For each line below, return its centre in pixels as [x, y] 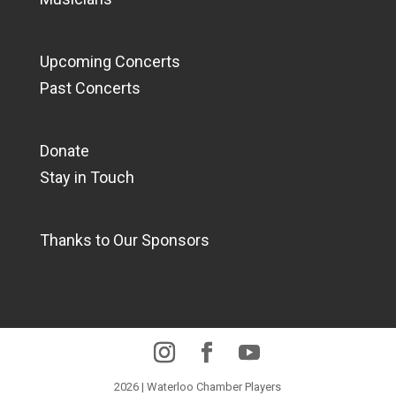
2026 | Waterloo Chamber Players [198, 387]
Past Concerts [90, 88]
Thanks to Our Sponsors [124, 240]
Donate [64, 150]
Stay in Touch [87, 177]
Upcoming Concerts [110, 61]
